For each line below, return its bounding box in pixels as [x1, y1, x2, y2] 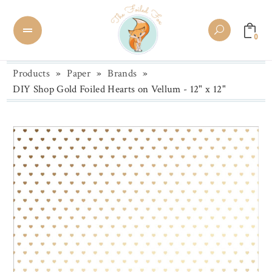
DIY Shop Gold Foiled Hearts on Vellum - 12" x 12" [13, 83, 226, 96]
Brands [107, 67, 137, 80]
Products [13, 67, 50, 80]
